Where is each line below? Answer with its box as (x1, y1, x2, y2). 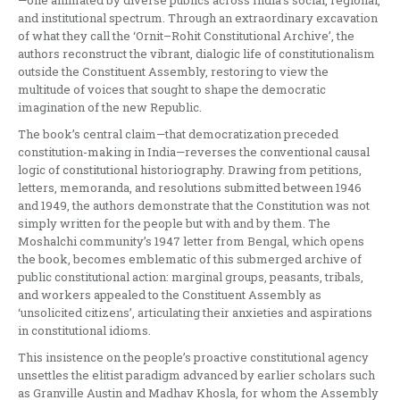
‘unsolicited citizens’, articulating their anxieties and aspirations (18, 304, 372, 321)
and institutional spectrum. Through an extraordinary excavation (18, 9, 378, 26)
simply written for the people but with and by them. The (18, 214, 330, 231)
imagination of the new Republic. (18, 98, 202, 115)
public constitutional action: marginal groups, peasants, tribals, (18, 268, 363, 285)
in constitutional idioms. (18, 321, 151, 338)
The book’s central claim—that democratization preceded (18, 125, 338, 142)
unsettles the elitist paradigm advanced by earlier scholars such (18, 366, 375, 383)
